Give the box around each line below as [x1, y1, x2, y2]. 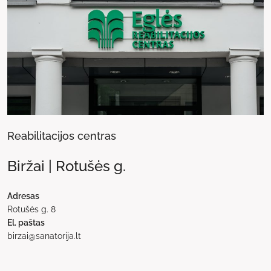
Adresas [7, 191, 39, 201]
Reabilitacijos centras [7, 129, 116, 142]
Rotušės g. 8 [7, 204, 56, 214]
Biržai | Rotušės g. [7, 157, 126, 175]
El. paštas [7, 217, 45, 227]
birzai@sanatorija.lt [7, 230, 81, 241]
